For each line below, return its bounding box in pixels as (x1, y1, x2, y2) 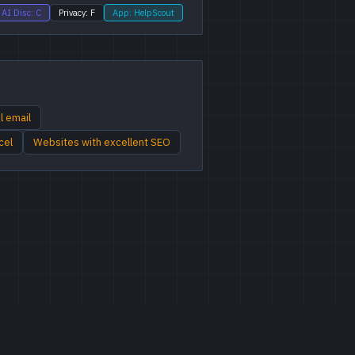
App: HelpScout (113, 6, 174, 18)
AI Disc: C (2, 6, 41, 18)
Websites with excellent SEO (33, 135, 170, 149)
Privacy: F (59, 6, 95, 18)
